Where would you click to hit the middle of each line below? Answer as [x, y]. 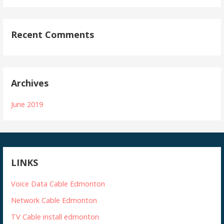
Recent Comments [53, 35]
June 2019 [27, 104]
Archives [30, 83]
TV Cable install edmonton [55, 216]
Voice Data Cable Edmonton [58, 183]
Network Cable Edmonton [54, 200]
